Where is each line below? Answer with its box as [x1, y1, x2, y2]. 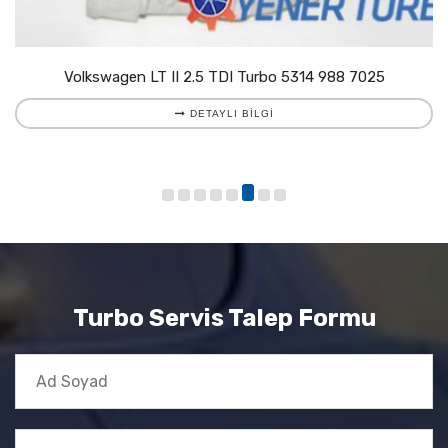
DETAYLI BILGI [185, 107, 274, 119]
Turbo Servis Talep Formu [72, 303, 376, 332]
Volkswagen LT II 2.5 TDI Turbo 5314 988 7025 [63, 67, 385, 86]
